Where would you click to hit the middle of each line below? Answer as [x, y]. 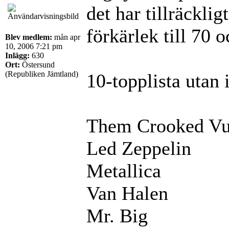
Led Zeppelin [139, 148]
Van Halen [127, 193]
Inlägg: [17, 55]
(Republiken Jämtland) [42, 74]
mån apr [66, 37]
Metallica [124, 170]
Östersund [37, 64]
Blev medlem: [29, 37]
